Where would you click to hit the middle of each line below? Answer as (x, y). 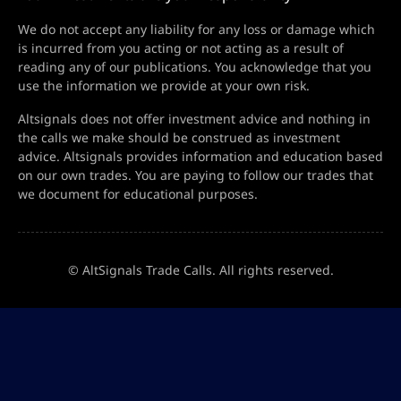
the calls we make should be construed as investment (179, 138)
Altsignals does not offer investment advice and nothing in (194, 119)
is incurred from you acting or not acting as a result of (181, 48)
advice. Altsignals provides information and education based (200, 157)
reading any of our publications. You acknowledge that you (195, 67)
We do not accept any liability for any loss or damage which (196, 30)
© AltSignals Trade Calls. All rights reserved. (200, 270)
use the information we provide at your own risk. (164, 86)
